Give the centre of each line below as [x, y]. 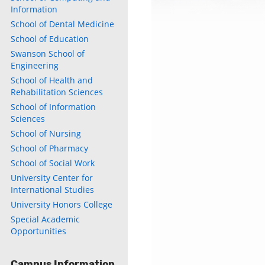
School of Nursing [46, 133]
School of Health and [52, 80]
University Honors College [62, 204]
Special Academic [45, 219]
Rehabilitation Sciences [57, 92]
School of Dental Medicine [62, 24]
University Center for [52, 178]
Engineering [35, 65]
